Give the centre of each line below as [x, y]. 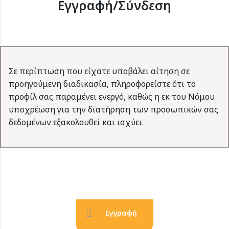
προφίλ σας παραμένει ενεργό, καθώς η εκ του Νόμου [112, 97]
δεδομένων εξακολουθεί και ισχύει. [76, 122]
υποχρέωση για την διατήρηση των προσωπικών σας [113, 110]
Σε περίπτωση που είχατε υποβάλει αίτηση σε [99, 71]
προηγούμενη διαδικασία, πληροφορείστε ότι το [102, 84]
